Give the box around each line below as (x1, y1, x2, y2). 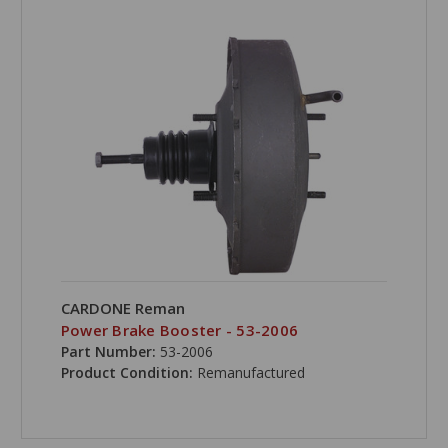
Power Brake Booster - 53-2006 (60, 320, 299, 341)
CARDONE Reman (60, 298, 185, 319)
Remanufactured (196, 363, 305, 383)
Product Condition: (60, 363, 197, 383)
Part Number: (60, 342, 156, 362)
